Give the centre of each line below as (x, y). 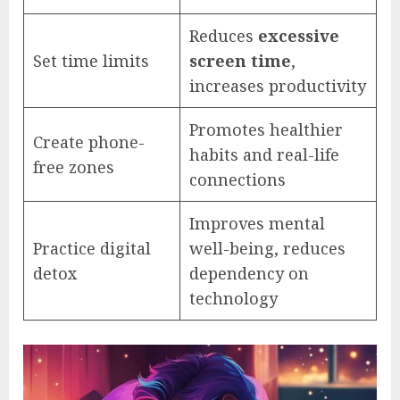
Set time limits (91, 61)
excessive (299, 36)
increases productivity (278, 86)
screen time (240, 61)
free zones (74, 167)
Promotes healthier (266, 130)
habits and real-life (264, 155)
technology (233, 299)
